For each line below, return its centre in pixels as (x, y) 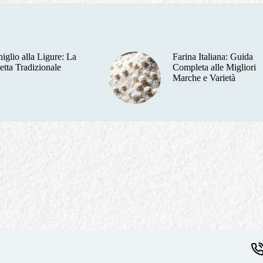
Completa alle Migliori (215, 67)
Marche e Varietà (204, 77)
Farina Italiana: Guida (213, 56)
